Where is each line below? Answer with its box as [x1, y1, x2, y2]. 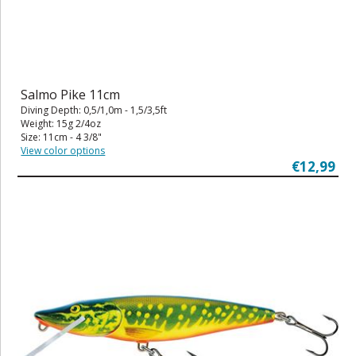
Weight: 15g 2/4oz [21, 117, 102, 131]
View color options [21, 144, 106, 158]
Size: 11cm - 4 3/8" [21, 130, 103, 145]
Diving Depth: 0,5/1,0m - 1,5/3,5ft [21, 103, 168, 118]
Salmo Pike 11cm [21, 86, 121, 104]
